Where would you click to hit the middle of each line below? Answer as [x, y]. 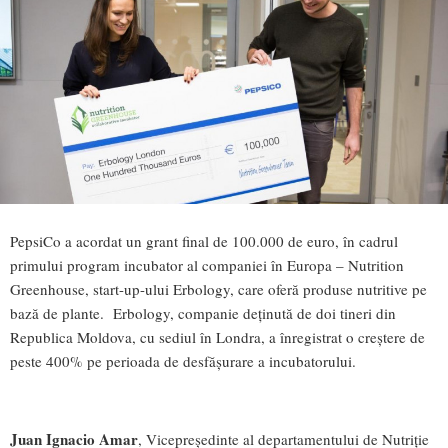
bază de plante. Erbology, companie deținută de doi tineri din [203, 312]
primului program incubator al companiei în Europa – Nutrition [207, 264]
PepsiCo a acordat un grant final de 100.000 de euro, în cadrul [204, 240]
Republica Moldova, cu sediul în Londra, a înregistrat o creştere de [217, 336]
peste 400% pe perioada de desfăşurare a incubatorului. [190, 360]
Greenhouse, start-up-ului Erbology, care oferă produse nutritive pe [218, 288]
